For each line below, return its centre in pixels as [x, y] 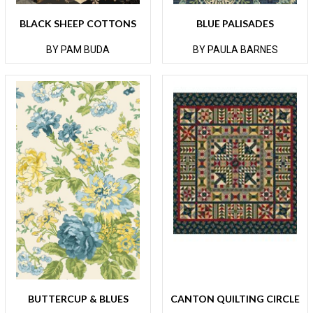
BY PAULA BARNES [235, 49]
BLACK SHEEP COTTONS [78, 23]
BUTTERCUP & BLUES [78, 298]
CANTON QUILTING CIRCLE [235, 298]
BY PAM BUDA [78, 49]
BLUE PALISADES [235, 23]
